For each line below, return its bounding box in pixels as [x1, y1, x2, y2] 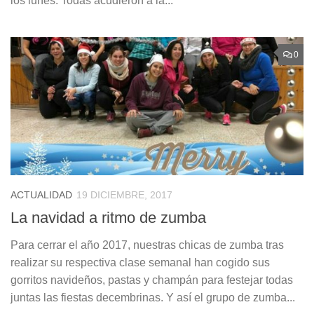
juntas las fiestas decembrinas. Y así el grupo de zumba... [11, 292, 295, 304]
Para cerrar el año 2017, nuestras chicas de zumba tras [11, 239, 284, 252]
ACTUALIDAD [11, 189, 72, 201]
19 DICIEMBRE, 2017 [76, 189, 172, 201]
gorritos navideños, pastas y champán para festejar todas [11, 274, 293, 287]
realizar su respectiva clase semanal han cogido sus [11, 257, 270, 269]
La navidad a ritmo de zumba [11, 209, 206, 227]
